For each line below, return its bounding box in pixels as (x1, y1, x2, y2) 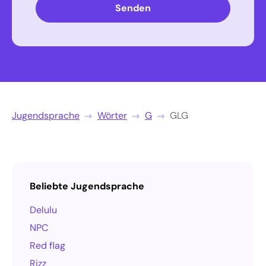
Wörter (97, 109, 127, 122)
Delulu (30, 203, 57, 216)
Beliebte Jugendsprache (30, 179, 144, 192)
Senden (115, 1, 151, 14)
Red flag (30, 239, 65, 252)
